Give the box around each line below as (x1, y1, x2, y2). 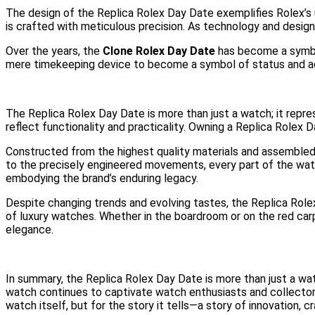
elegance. (6, 222, 53, 236)
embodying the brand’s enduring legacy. (6, 171, 198, 185)
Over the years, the (6, 44, 103, 58)
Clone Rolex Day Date (103, 44, 215, 58)
